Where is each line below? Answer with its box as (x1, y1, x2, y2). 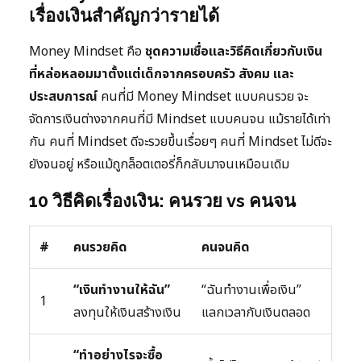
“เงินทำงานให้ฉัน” (73, 280, 170, 300)
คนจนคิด (201, 237, 250, 257)
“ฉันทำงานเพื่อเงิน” (201, 280, 301, 300)
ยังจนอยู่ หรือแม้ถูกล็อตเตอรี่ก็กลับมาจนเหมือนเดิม (29, 154, 289, 174)
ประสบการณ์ (29, 86, 98, 106)
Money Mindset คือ (29, 41, 145, 61)
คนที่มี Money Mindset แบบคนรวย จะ (98, 86, 308, 106)
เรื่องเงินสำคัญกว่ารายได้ (29, 4, 219, 26)
